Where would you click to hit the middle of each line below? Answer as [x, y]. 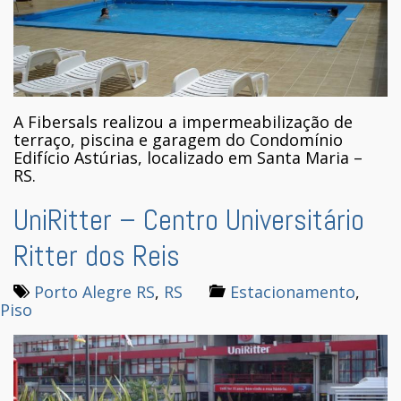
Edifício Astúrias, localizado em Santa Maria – [188, 158]
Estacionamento [293, 292]
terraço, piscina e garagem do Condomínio [178, 140]
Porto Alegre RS [94, 292]
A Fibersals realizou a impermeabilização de [183, 122]
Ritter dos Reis [97, 256]
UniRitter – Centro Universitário [189, 221]
